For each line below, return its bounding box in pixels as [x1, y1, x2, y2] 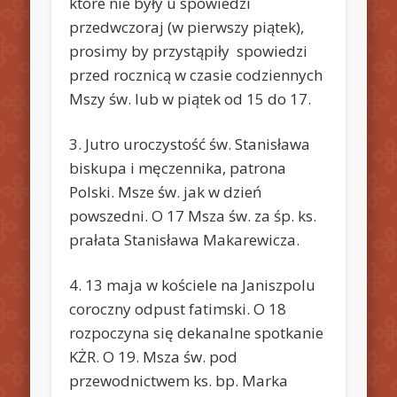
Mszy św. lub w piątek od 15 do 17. [69, 88, 312, 109]
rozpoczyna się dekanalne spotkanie [69, 322, 324, 343]
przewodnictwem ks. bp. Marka [69, 370, 289, 391]
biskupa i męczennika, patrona [69, 157, 287, 178]
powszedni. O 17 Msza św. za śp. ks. [69, 205, 317, 226]
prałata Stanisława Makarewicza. [69, 229, 300, 250]
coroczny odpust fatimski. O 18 [69, 298, 287, 319]
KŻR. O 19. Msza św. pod [69, 346, 238, 367]
